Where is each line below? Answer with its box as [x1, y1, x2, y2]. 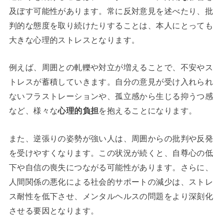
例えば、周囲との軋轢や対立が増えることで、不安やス [8, 63, 214, 72]
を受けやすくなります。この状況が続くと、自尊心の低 [8, 148, 214, 157]
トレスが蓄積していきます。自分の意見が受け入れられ [8, 77, 214, 87]
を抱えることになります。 [99, 106, 197, 115]
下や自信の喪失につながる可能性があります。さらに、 [8, 162, 214, 172]
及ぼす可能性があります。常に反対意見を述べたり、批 [8, 6, 214, 15]
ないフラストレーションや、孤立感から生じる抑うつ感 [8, 92, 214, 101]
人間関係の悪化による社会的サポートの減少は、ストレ [8, 177, 214, 186]
